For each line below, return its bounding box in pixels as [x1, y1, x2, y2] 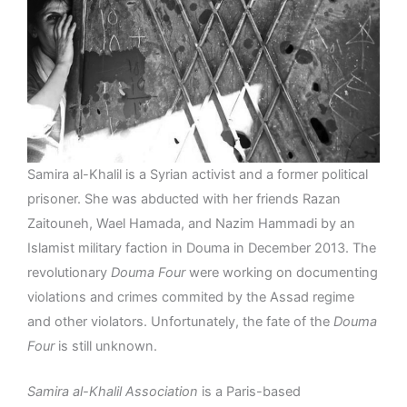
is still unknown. [55, 337, 161, 354]
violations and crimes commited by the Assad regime [27, 288, 354, 305]
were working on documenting [185, 263, 378, 281]
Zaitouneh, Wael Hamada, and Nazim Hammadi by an [27, 214, 355, 232]
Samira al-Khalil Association [27, 383, 198, 401]
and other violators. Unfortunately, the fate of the [27, 313, 333, 330]
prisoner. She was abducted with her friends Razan [27, 190, 341, 207]
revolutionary [27, 263, 111, 281]
